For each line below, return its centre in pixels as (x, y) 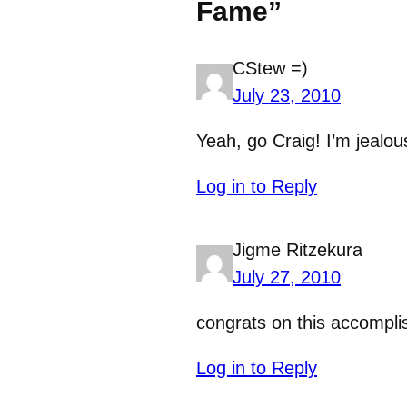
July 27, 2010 (287, 278)
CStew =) (270, 69)
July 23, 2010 (287, 96)
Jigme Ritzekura (298, 250)
